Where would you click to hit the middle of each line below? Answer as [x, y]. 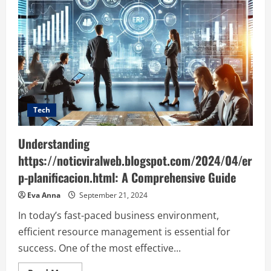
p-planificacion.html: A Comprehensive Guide [127, 177]
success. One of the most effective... [100, 248]
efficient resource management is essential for [124, 232]
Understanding [54, 143]
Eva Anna [44, 195]
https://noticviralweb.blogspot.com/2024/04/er [135, 160]
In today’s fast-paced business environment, [119, 215]
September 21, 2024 [113, 195]
